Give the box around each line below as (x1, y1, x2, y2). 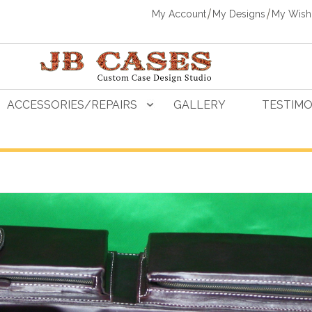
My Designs (212, 8, 265, 19)
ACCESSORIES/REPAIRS (7, 98, 137, 111)
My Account (152, 8, 206, 19)
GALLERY (173, 98, 226, 111)
